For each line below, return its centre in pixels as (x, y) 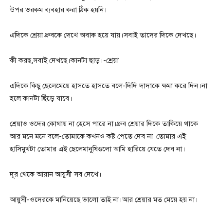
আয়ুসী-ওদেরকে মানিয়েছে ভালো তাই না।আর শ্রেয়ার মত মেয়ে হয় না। (104, 200)
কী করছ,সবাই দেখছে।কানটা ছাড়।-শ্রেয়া (64, 61)
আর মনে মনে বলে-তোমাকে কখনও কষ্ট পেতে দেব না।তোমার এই (98, 136)
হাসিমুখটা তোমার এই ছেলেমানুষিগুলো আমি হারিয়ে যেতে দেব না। (98, 149)
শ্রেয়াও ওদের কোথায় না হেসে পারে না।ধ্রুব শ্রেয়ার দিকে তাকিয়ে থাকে (104, 124)
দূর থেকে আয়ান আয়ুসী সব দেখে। (56, 174)
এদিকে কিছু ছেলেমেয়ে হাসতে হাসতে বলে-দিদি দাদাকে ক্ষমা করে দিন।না (109, 86)
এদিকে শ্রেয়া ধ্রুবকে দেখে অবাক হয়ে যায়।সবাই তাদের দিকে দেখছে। (103, 35)
